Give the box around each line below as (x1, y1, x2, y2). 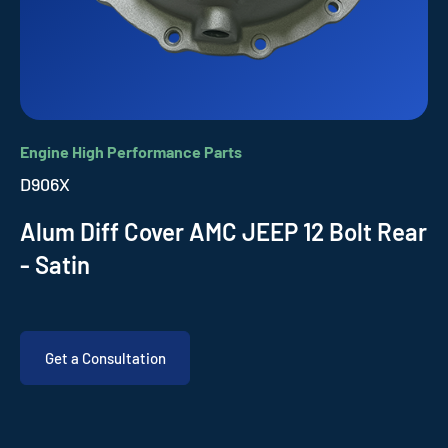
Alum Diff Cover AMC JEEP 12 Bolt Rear (20, 217, 427, 246)
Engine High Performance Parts (20, 142, 242, 161)
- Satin (20, 250, 90, 279)
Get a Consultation (44, 349, 166, 367)
